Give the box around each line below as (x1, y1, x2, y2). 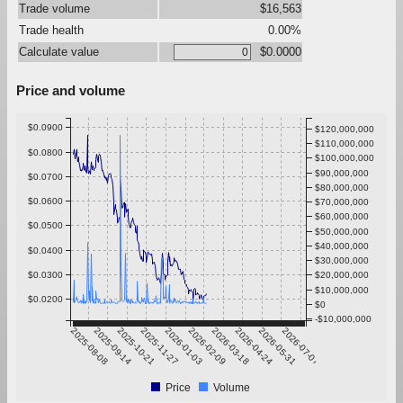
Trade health (19, 22, 84, 37)
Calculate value (19, 44, 99, 58)
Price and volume (16, 82, 125, 98)
